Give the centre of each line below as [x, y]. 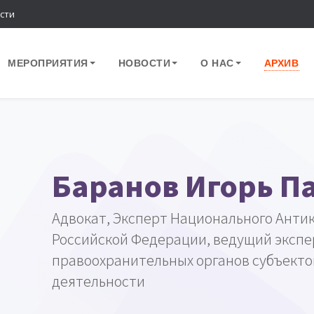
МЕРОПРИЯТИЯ [48, 63]
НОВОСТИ [144, 63]
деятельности [98, 281]
